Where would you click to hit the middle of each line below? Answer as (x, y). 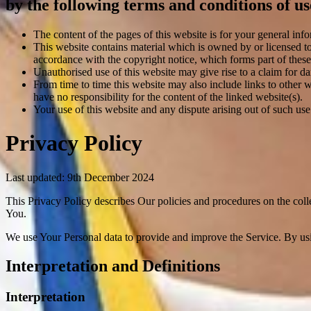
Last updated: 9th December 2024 (80, 177)
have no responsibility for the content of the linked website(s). (168, 96)
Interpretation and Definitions (113, 266)
